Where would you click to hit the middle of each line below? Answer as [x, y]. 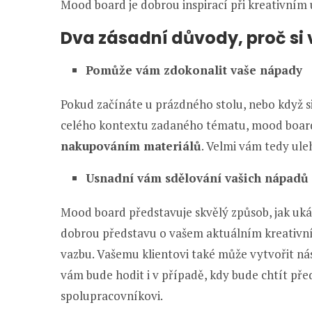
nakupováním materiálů [131, 146]
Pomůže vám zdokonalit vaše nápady [194, 70]
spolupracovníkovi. [112, 295]
